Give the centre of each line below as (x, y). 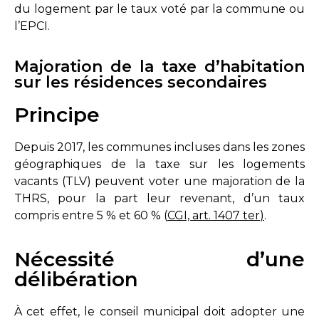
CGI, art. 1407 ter (214, 216)
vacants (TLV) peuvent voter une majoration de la (159, 182)
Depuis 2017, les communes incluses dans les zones (159, 147)
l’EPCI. (32, 26)
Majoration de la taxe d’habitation (159, 67)
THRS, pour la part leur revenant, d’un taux (159, 199)
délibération (76, 279)
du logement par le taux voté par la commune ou (159, 9)
